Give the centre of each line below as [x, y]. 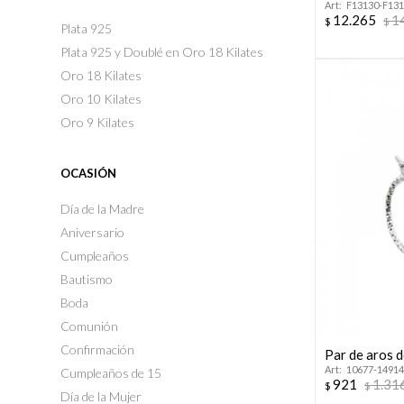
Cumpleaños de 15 [111, 373]
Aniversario [93, 232]
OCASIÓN [89, 173]
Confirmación [98, 349]
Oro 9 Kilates [98, 122]
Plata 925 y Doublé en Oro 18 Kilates [162, 52]
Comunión [90, 326]
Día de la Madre [103, 209]
